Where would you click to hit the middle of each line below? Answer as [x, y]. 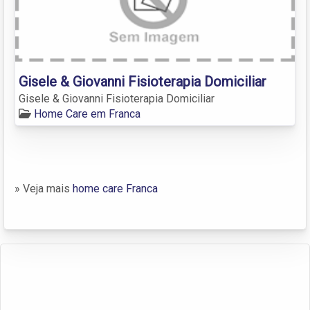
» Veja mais [44, 188]
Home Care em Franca [87, 113]
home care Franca [115, 188]
